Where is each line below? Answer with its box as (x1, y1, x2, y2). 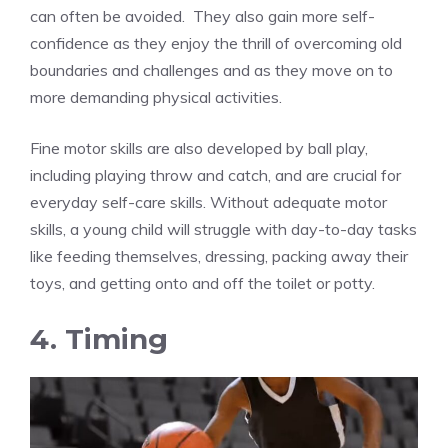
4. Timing (30, 322, 168, 357)
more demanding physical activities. (30, 87, 282, 108)
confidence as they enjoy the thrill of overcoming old (30, 33, 402, 54)
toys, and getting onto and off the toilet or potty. (30, 273, 375, 294)
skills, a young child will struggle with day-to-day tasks (30, 219, 417, 240)
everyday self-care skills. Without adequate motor (30, 192, 387, 213)
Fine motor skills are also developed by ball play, (30, 138, 368, 159)
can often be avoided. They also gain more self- (30, 6, 375, 27)
